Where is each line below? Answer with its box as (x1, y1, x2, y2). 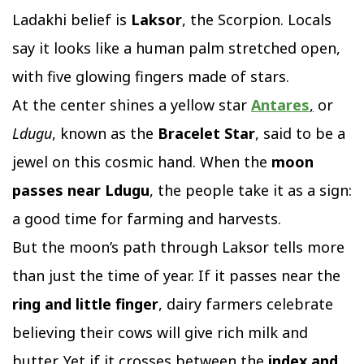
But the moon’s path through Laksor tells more (12, 237, 344, 258)
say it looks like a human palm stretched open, (12, 38, 340, 58)
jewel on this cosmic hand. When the (12, 152, 271, 172)
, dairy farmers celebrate (158, 294, 333, 314)
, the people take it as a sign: (149, 180, 352, 201)
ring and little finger (12, 294, 158, 314)
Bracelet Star (158, 123, 255, 144)
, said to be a (255, 123, 345, 144)
